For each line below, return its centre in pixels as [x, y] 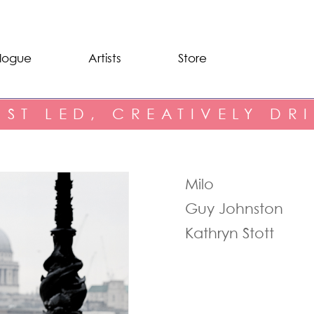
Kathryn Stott [230, 233]
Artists [105, 58]
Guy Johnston [234, 209]
